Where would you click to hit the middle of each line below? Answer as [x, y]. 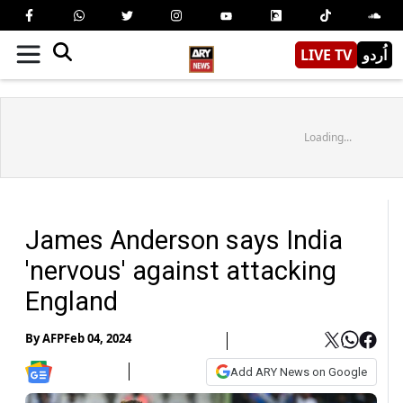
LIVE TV [326, 54]
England [72, 301]
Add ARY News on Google [299, 372]
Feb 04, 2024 [98, 339]
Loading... [327, 137]
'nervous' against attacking [181, 270]
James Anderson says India [184, 240]
